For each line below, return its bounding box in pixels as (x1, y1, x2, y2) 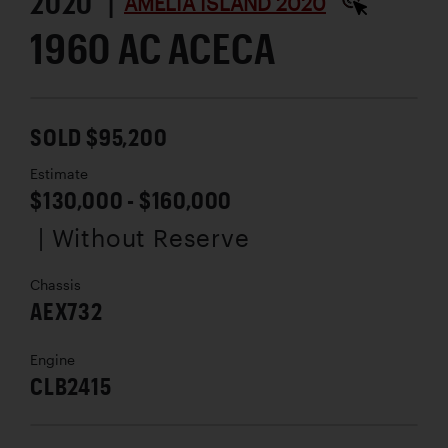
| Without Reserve (38, 222, 250, 252)
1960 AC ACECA (30, 22, 276, 72)
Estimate (30, 165, 88, 182)
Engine (30, 351, 75, 368)
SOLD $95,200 (30, 121, 168, 151)
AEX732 (30, 295, 103, 325)
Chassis (30, 276, 81, 293)
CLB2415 (30, 370, 112, 400)
